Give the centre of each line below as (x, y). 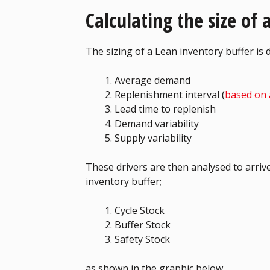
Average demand (152, 80)
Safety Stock (142, 239)
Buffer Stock (143, 224)
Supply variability (153, 138)
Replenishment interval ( (170, 94)
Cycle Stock (140, 210)
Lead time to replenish (165, 109)
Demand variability (157, 123)
